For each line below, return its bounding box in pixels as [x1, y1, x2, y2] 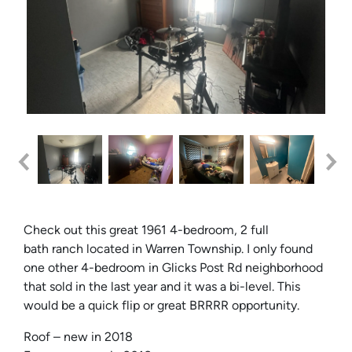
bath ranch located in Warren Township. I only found [24, 240, 313, 256]
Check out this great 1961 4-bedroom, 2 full [24, 222, 269, 237]
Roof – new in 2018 [24, 328, 133, 344]
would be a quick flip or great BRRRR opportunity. [24, 297, 299, 313]
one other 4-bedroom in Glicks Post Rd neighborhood [24, 259, 323, 275]
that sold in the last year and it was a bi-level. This [24, 278, 300, 294]
